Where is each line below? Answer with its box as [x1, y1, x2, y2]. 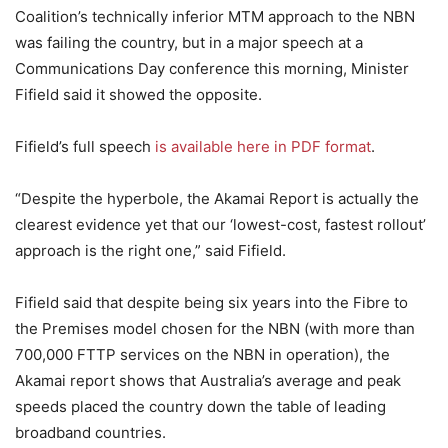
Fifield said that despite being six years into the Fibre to [15, 293, 408, 312]
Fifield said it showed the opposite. [15, 85, 262, 104]
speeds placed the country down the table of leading [15, 397, 386, 416]
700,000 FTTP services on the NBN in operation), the [15, 345, 390, 364]
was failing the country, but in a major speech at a [15, 33, 363, 52]
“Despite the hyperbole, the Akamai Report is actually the [15, 189, 419, 208]
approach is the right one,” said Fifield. [15, 241, 286, 260]
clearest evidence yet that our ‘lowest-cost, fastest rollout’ [15, 215, 426, 234]
